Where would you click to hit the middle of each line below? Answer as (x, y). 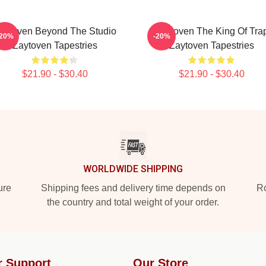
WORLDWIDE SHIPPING (133, 169)
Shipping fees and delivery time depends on (133, 188)
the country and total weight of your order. (133, 202)
